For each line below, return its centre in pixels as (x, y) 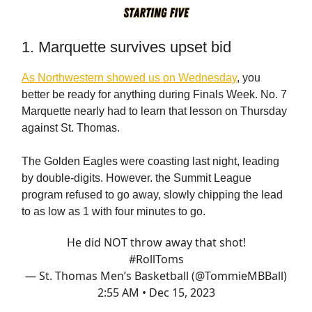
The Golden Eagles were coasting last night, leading (150, 161)
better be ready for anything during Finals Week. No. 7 (154, 94)
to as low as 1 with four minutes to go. (114, 211)
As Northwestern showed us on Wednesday (129, 77)
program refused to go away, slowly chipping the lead (152, 194)
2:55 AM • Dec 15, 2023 (156, 292)
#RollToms (156, 259)
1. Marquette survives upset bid (126, 47)
